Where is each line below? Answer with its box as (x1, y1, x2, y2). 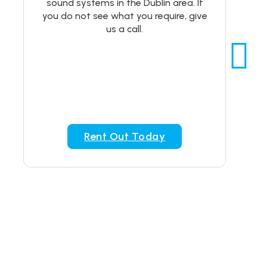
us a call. (106, 23, 144, 35)
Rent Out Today (84, 130, 166, 143)
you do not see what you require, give (42, 10, 207, 21)
